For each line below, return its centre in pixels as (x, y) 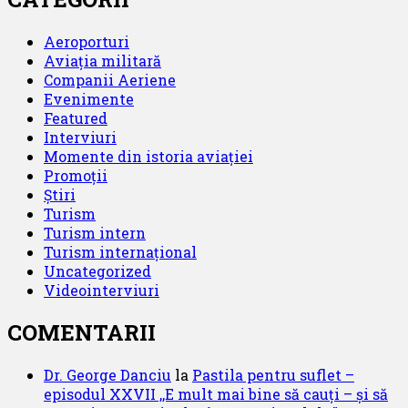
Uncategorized (97, 271)
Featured (76, 118)
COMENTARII (82, 333)
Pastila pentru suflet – (273, 375)
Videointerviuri (102, 291)
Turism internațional (120, 252)
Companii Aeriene (110, 80)
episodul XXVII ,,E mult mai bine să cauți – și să (216, 394)
